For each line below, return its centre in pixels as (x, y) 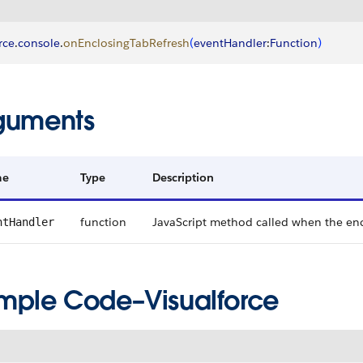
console (39, 43)
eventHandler (230, 43)
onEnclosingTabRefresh (126, 43)
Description (183, 177)
